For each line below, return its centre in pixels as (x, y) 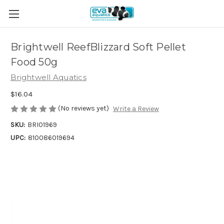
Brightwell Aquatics (48, 77)
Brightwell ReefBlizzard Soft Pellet (98, 47)
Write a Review (136, 109)
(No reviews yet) (83, 108)
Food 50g (34, 62)
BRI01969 (42, 125)
